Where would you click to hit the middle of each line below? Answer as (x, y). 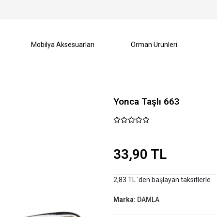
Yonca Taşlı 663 (146, 101)
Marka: (125, 200)
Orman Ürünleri (154, 45)
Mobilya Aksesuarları (63, 45)
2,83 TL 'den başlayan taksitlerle (162, 180)
